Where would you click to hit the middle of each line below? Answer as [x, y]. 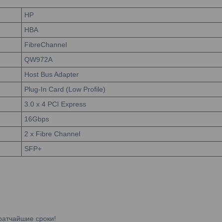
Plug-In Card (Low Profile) [65, 89]
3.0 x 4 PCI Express [55, 104]
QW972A [38, 59]
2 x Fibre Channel [52, 134]
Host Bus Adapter [52, 74]
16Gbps [37, 119]
